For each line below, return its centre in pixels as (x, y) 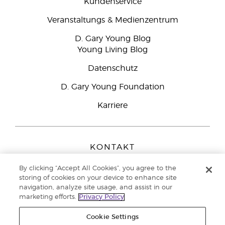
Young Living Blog (113, 50)
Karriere (113, 105)
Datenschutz (113, 68)
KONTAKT (113, 147)
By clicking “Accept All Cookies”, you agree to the (98, 168)
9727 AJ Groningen (113, 183)
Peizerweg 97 (113, 173)
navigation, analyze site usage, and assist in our (96, 188)
